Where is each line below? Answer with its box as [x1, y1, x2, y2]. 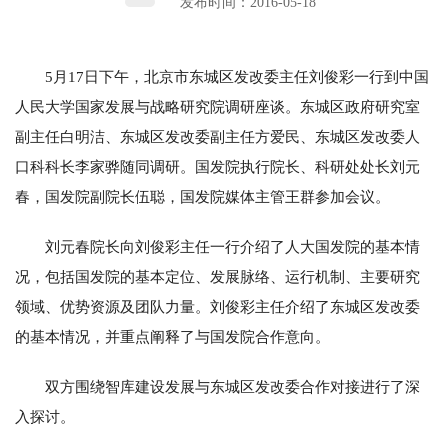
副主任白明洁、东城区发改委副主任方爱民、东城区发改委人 [15, 128, 420, 145]
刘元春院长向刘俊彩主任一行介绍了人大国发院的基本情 [45, 238, 420, 255]
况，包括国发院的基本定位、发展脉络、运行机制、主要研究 [15, 268, 420, 285]
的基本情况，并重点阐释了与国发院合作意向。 [15, 328, 330, 345]
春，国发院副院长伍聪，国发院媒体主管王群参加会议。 [15, 188, 390, 205]
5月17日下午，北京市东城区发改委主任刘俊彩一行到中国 [45, 68, 429, 85]
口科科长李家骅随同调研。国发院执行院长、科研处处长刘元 [15, 158, 420, 175]
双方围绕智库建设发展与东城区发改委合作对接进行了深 [45, 378, 420, 395]
